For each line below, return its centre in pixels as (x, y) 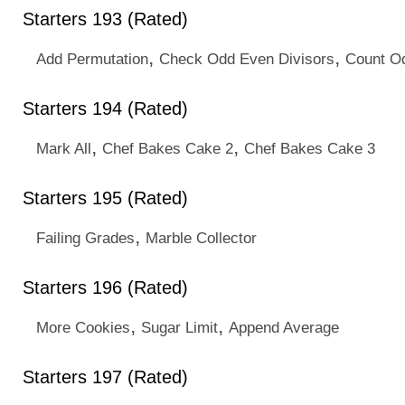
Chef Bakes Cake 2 (168, 148)
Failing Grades (85, 238)
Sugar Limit (179, 327)
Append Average (284, 327)
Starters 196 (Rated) (105, 287)
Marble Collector (201, 238)
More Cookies (83, 327)
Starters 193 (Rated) (105, 19)
